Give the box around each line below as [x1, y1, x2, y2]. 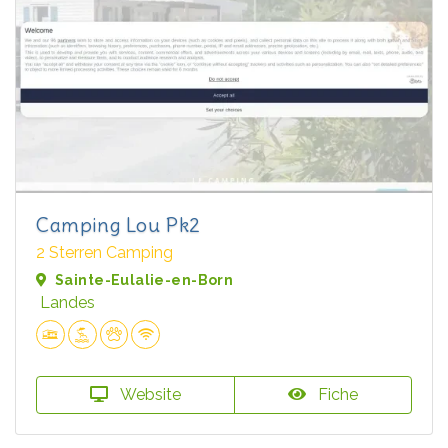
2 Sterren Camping [36, 242, 173, 262]
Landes [40, 292, 95, 312]
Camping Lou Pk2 [36, 211, 201, 237]
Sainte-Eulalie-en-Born [55, 271, 234, 288]
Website [116, 384, 181, 404]
